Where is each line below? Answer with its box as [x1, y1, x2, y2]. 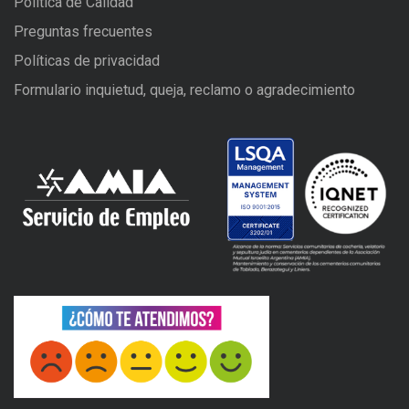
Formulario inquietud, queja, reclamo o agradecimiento [14, 81, 355, 99]
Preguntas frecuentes [14, 23, 152, 40]
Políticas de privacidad [14, 52, 160, 69]
